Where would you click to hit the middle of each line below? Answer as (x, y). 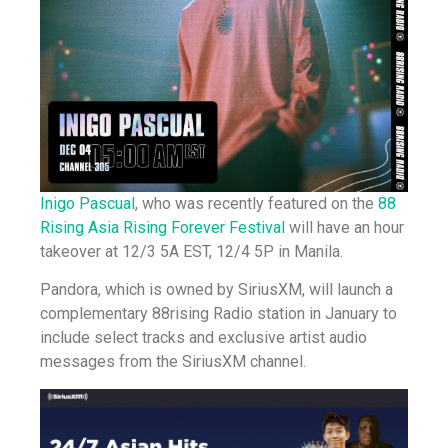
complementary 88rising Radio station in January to (218, 314)
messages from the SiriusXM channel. (173, 362)
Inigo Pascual (87, 204)
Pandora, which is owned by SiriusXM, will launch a (216, 290)
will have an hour (346, 228)
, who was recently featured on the (256, 204)
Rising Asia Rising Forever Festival (164, 228)
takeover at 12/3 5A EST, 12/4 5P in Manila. (191, 252)
